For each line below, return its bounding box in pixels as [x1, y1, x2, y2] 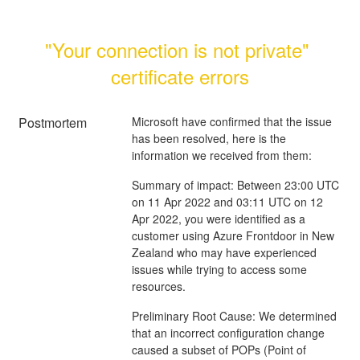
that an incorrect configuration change [131, 324, 325, 341]
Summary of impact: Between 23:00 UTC [131, 176, 339, 193]
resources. [131, 277, 186, 294]
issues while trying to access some [131, 260, 307, 277]
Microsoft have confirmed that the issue [131, 112, 332, 129]
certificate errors [111, 61, 249, 90]
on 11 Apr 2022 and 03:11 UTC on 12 [131, 193, 323, 210]
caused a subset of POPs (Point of [131, 341, 306, 358]
